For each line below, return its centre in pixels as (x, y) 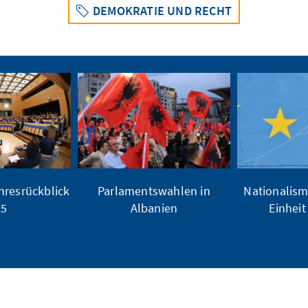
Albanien (154, 208)
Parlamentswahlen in (154, 190)
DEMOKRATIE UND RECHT (162, 11)
